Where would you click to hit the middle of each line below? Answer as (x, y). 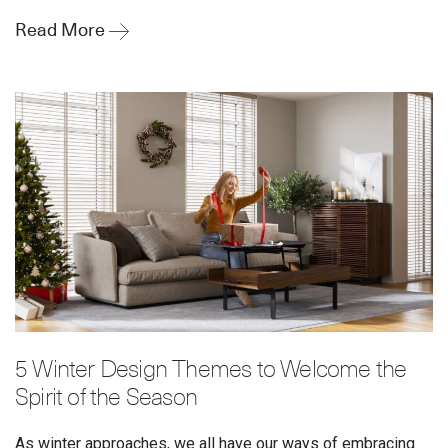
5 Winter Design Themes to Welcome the (211, 370)
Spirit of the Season (106, 398)
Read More (62, 30)
